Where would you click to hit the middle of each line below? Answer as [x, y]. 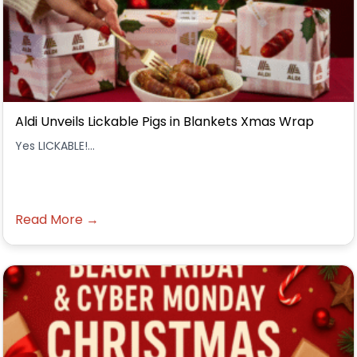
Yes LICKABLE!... [55, 146]
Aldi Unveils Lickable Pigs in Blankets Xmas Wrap [165, 122]
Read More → [57, 220]
